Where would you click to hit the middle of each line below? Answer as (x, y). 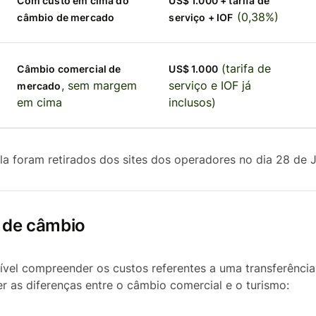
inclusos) (193, 102)
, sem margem (99, 85)
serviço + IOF (201, 17)
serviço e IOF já (210, 85)
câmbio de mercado (66, 17)
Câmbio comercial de (69, 69)
